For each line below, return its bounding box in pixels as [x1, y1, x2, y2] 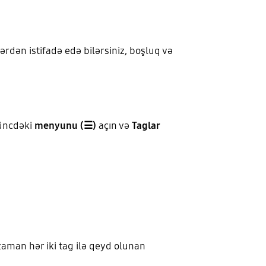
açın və [96, 119, 132, 132]
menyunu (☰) [34, 119, 96, 132]
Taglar [131, 119, 160, 132]
